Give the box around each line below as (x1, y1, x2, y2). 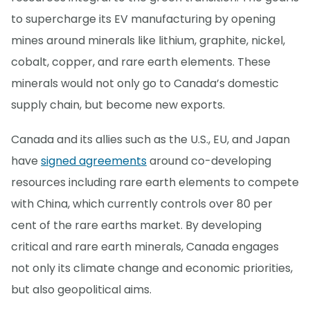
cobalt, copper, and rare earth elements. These (11, 53, 271, 70)
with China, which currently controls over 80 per (11, 195, 273, 212)
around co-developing (147, 152, 271, 169)
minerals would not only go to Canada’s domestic (11, 75, 279, 91)
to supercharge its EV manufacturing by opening (11, 10, 275, 27)
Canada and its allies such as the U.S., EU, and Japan (11, 131, 290, 147)
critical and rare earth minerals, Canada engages (11, 238, 279, 255)
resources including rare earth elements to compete (11, 174, 299, 190)
